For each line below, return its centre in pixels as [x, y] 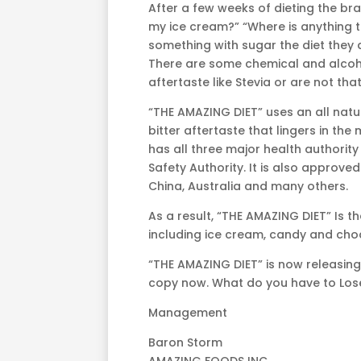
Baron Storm [186, 343]
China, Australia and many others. [249, 187]
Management [188, 313]
